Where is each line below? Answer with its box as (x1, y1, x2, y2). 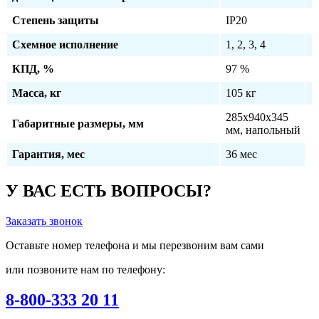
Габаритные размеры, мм (12, 117, 144, 130)
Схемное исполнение (12, 38, 118, 51)
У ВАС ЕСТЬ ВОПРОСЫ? (6, 181, 211, 200)
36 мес (226, 147, 257, 160)
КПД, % (12, 62, 54, 75)
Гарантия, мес (12, 147, 85, 160)
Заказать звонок (6, 214, 83, 227)
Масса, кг (12, 86, 61, 99)
